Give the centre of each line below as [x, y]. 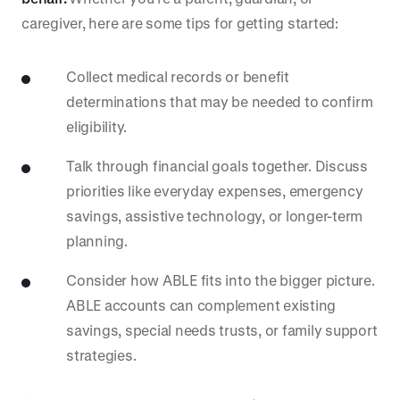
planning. [97, 241]
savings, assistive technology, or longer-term [215, 216]
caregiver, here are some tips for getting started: [180, 23]
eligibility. [97, 126]
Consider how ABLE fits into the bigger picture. [221, 280]
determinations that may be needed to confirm [220, 101]
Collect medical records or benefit [178, 76]
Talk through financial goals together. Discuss [217, 166]
